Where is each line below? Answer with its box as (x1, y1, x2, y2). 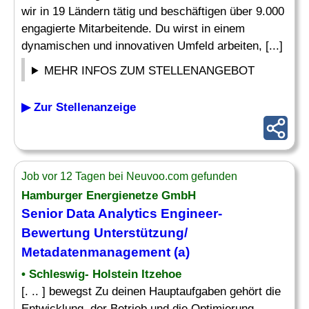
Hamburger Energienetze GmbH (21, 189, 196, 202)
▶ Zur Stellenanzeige (21, 101, 136, 114)
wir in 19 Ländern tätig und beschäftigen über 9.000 (21, 5, 284, 18)
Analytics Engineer (98, 206, 218, 221)
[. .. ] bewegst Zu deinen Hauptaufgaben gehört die (21, 285, 281, 298)
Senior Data (21, 206, 98, 221)
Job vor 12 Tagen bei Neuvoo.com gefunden (21, 170, 237, 182)
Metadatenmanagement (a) (21, 245, 190, 259)
